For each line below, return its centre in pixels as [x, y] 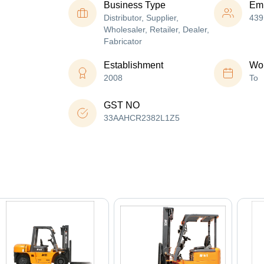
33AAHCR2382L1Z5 [142, 118]
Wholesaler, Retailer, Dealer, [156, 30]
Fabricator [123, 42]
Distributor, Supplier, [141, 18]
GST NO [122, 105]
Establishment [133, 65]
